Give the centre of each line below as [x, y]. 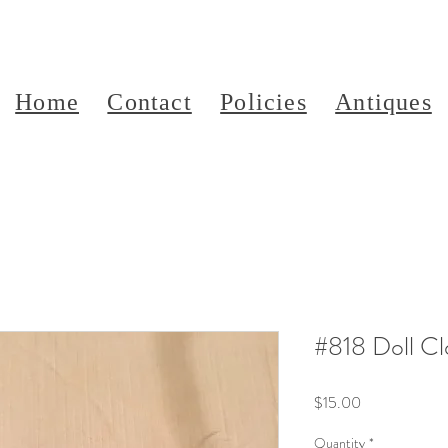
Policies [263, 102]
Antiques [383, 102]
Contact [149, 102]
